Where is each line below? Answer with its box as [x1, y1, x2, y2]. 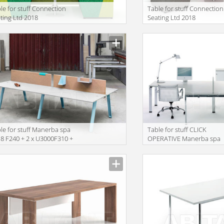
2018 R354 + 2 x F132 [147, 143, 208, 152]
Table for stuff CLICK [147, 125, 207, 134]
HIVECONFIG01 [147, 22, 191, 31]
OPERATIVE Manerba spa [147, 134, 221, 143]
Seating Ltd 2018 [147, 13, 196, 22]
